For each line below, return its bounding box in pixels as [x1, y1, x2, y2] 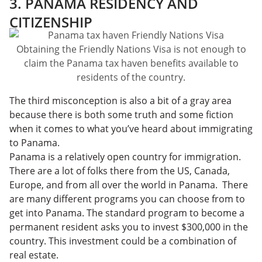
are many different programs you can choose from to [9, 192, 245, 205]
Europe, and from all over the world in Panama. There [9, 178, 248, 191]
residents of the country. [77, 70, 185, 84]
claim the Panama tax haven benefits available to [23, 56, 239, 70]
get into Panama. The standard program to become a [9, 206, 244, 219]
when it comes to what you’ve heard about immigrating [9, 122, 253, 135]
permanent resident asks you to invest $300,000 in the [9, 220, 248, 233]
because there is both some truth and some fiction [9, 108, 233, 121]
